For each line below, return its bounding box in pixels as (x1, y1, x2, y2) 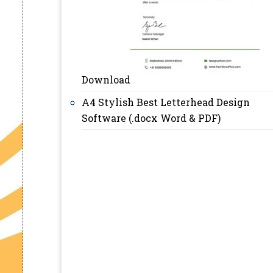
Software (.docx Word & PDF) (82, 112, 221, 124)
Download (82, 73, 130, 86)
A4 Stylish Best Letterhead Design (82, 96, 250, 108)
